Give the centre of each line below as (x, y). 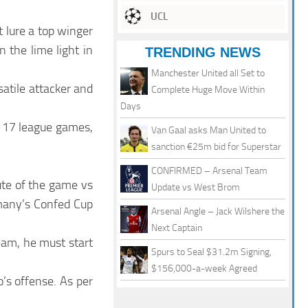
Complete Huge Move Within (208, 90)
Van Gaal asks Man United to (209, 131)
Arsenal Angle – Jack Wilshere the (218, 212)
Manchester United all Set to (208, 74)
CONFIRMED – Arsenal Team (209, 171)
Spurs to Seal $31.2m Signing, (211, 252)
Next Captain (177, 228)
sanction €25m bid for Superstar (216, 147)
